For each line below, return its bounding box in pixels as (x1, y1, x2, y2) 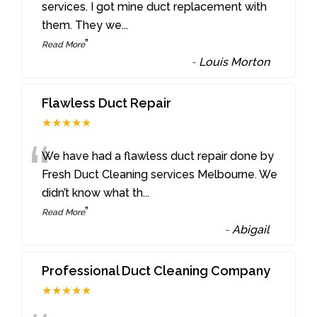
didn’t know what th (42, 186, 144, 200)
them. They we (42, 18, 122, 33)
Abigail (232, 223, 270, 237)
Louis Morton (199, 55, 270, 69)
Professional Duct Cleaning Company (42, 263, 271, 279)
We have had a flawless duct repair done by (42, 149, 275, 163)
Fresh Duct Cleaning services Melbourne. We (42, 168, 278, 182)
